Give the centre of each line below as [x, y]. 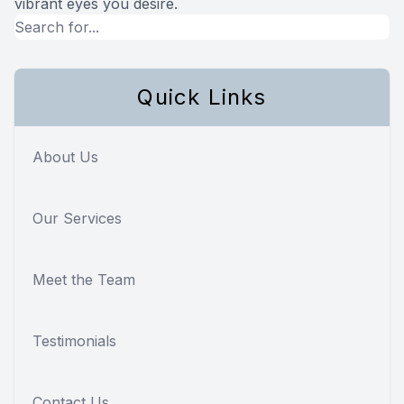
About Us [65, 157]
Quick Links [202, 97]
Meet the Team [84, 280]
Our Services [77, 219]
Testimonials [74, 341]
